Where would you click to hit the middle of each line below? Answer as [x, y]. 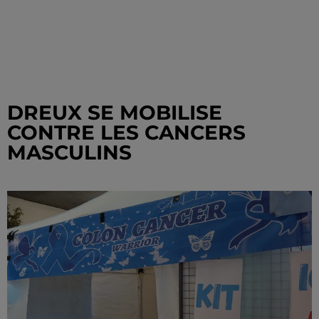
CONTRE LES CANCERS [126, 132]
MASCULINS [69, 152]
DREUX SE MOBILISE [115, 113]
